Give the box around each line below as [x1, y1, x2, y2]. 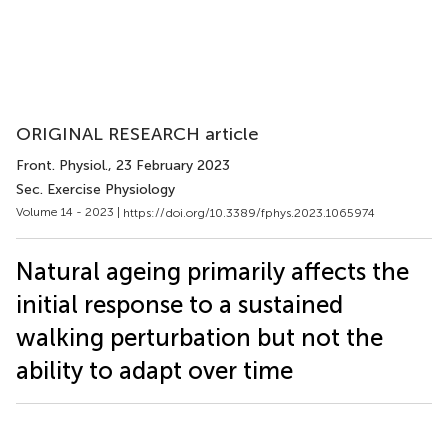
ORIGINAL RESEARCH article [16, 123, 259, 145]
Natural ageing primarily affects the [16, 256, 409, 286]
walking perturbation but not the [16, 322, 383, 352]
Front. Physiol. [16, 157, 108, 174]
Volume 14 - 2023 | [16, 205, 123, 219]
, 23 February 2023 [108, 157, 230, 174]
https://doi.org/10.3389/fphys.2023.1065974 [123, 205, 375, 220]
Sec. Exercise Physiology [16, 181, 175, 198]
